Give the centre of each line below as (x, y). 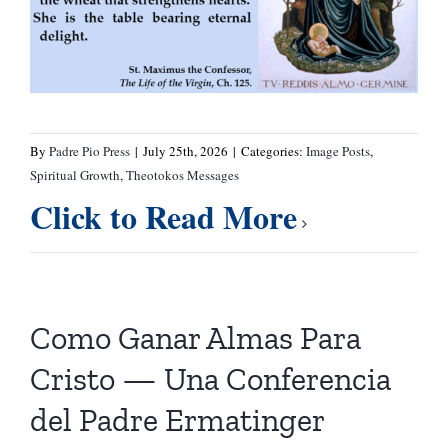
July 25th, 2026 (185, 151)
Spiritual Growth (74, 175)
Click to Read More (163, 217)
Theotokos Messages (182, 175)
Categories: (273, 151)
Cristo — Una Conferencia (210, 379)
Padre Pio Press (89, 151)
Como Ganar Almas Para (195, 338)
